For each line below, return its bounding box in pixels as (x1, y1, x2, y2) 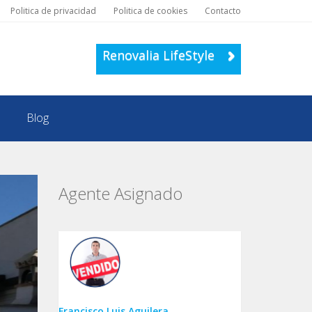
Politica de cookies (114, 5, 187, 17)
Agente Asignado (58, 182, 182, 205)
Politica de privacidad (10, 5, 96, 17)
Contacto (205, 5, 241, 17)
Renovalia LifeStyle (102, 47, 218, 63)
